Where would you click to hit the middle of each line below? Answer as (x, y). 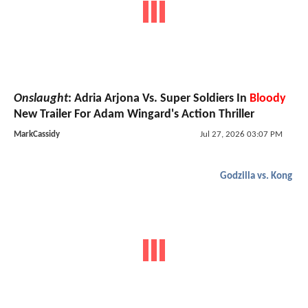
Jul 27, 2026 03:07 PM (241, 135)
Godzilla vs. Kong (256, 177)
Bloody (268, 99)
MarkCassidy (37, 135)
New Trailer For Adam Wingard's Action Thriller (134, 115)
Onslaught (41, 99)
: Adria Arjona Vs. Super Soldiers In (159, 99)
